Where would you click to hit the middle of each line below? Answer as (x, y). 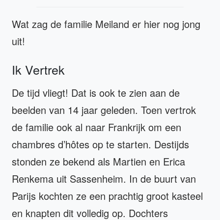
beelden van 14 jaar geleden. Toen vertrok (104, 110)
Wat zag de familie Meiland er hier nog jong (106, 24)
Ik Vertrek (38, 69)
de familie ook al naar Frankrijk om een (96, 127)
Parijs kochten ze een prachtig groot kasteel (107, 196)
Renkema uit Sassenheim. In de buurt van (104, 179)
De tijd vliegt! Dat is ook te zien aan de (96, 93)
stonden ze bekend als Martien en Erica (98, 162)
